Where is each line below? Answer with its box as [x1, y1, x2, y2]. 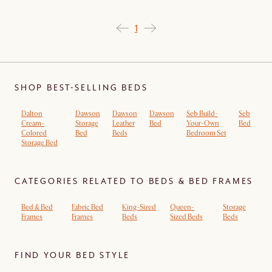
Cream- [21, 119, 44, 128]
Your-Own [186, 119, 219, 128]
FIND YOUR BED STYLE [15, 250, 131, 260]
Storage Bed [21, 138, 58, 148]
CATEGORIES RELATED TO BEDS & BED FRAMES [15, 175, 254, 186]
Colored [21, 129, 47, 138]
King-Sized [122, 203, 157, 212]
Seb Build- [186, 109, 218, 118]
